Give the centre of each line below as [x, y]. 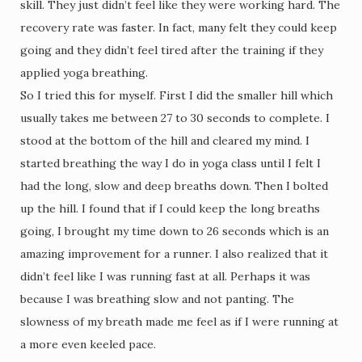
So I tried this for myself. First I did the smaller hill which [177, 95]
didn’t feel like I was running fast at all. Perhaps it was [165, 276]
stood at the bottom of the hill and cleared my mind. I [165, 141]
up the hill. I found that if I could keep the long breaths [170, 208]
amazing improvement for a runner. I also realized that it [174, 254]
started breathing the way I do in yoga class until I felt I [170, 163]
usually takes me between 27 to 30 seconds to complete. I [175, 118]
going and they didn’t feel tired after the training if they [172, 50]
